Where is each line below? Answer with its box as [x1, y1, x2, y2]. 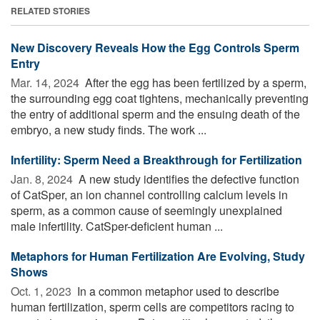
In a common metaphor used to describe [74, 282, 279, 299]
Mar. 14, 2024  [11, 74, 82, 91]
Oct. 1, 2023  [11, 282, 74, 299]
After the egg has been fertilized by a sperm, [82, 74, 306, 91]
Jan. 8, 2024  [11, 170, 76, 187]
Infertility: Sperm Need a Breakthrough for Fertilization [11, 151, 302, 168]
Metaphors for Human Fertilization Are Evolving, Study [11, 247, 305, 264]
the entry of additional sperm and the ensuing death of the [11, 105, 300, 122]
